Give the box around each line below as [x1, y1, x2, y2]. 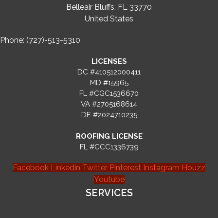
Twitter [82, 163, 108, 172]
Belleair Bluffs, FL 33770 [66, 2, 152, 12]
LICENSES [91, 57, 127, 66]
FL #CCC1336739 [79, 143, 139, 151]
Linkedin [51, 163, 80, 172]
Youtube [93, 175, 125, 184]
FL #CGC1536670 [79, 89, 139, 98]
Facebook [13, 163, 49, 172]
